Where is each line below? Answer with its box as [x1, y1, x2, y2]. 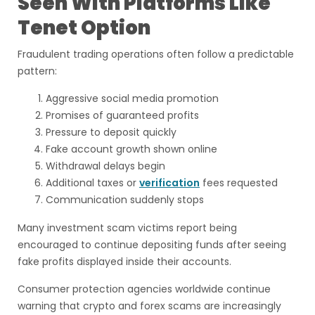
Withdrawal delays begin [46, 159, 165, 173]
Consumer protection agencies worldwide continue [18, 282, 271, 296]
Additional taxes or [46, 176, 139, 190]
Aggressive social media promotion [46, 91, 219, 105]
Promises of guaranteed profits [46, 108, 199, 122]
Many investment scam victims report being [18, 221, 237, 235]
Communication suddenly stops [46, 193, 204, 207]
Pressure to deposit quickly [46, 125, 176, 139]
